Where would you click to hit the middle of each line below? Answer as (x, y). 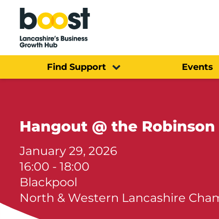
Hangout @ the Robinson (117, 126)
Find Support (77, 67)
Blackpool (48, 182)
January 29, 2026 (68, 151)
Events (197, 67)
